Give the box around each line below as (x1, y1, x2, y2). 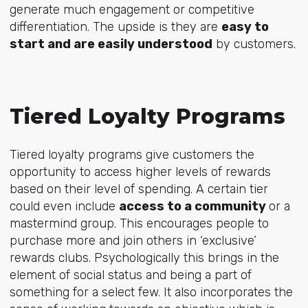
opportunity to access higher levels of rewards (9, 164, 271, 180)
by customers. (212, 36, 296, 52)
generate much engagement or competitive (9, 1, 254, 17)
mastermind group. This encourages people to (9, 216, 269, 232)
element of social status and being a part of (9, 267, 252, 283)
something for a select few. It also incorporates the (9, 285, 293, 300)
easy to (221, 19, 269, 34)
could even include (9, 199, 119, 214)
